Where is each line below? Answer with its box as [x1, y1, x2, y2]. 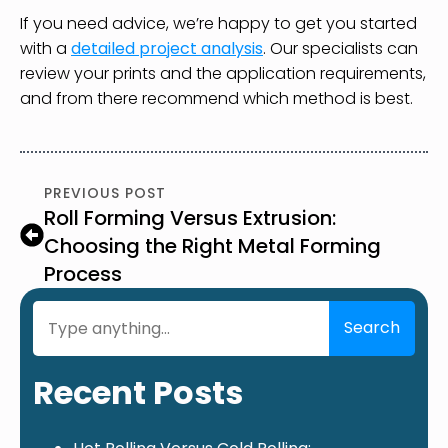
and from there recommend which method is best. [20, 86, 413, 110]
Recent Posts [33, 369, 243, 415]
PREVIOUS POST [44, 182, 166, 203]
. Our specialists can [263, 36, 418, 60]
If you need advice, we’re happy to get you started [20, 11, 417, 35]
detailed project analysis [71, 36, 263, 60]
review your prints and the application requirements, [20, 61, 426, 85]
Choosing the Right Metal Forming [44, 231, 381, 260]
